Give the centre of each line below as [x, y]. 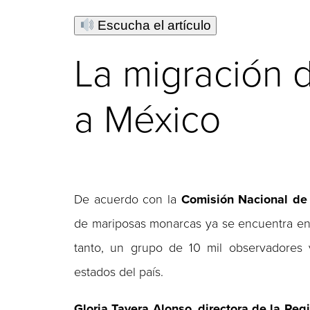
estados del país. [119, 272]
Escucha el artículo [153, 25]
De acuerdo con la [128, 199]
